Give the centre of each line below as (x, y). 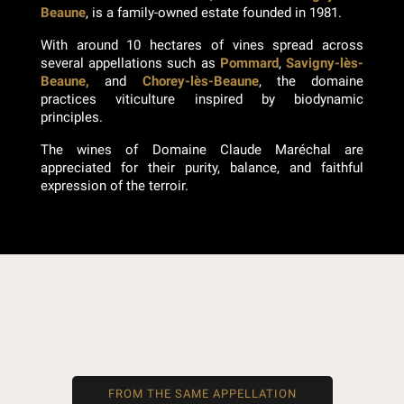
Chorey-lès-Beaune (200, 82)
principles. (72, 118)
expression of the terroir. (115, 186)
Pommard (249, 64)
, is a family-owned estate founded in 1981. (214, 13)
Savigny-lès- (325, 64)
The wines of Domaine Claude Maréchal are (202, 150)
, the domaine (311, 82)
